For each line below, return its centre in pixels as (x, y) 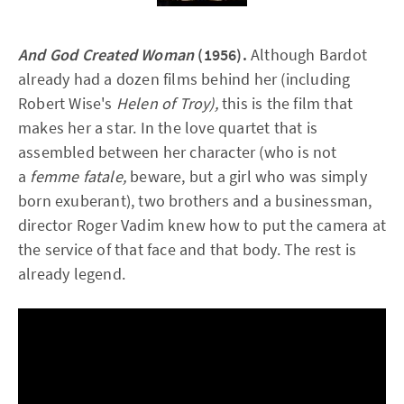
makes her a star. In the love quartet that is (168, 128)
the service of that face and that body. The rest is (188, 249)
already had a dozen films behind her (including (184, 79)
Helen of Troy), (167, 103)
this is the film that (285, 103)
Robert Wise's (67, 103)
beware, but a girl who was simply (247, 176)
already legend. (72, 274)
